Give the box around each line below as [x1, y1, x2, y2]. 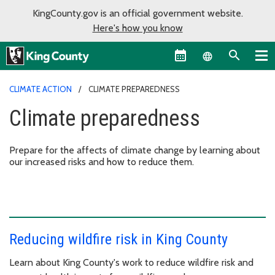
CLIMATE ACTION [9, 83, 72, 94]
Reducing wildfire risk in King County [9, 230, 228, 248]
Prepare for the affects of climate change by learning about [9, 144, 260, 156]
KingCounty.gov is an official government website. [32, 7, 243, 19]
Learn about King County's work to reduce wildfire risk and [9, 256, 254, 268]
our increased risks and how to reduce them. [9, 155, 194, 168]
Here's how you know [92, 22, 183, 34]
